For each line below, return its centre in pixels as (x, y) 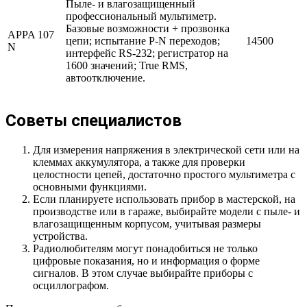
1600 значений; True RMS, (127, 65)
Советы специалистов (94, 120)
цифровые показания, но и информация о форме (146, 260)
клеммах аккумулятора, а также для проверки (139, 162)
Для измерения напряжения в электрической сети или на (166, 149)
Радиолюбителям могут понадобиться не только (145, 248)
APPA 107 (31, 34)
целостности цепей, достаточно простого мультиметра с (164, 174)
